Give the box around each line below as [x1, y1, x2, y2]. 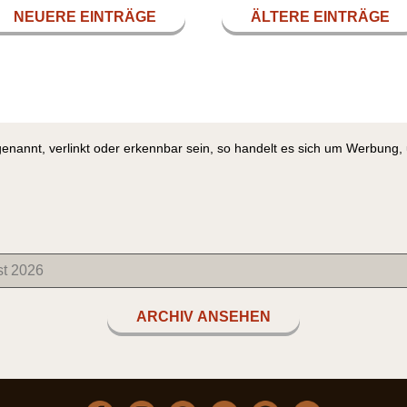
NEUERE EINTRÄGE [14, 8, 156, 25]
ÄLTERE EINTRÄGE [251, 8, 390, 25]
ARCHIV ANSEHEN [136, 309, 271, 325]
